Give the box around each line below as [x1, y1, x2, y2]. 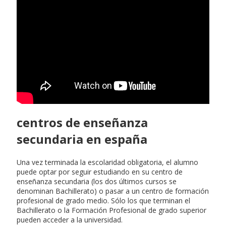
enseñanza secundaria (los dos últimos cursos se [17, 176, 177, 186]
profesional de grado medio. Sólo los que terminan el [17, 195, 190, 205]
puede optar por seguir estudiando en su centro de [17, 166, 183, 177]
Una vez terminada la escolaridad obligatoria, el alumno [17, 157, 198, 167]
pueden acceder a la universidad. [17, 214, 123, 224]
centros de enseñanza [17, 114, 148, 131]
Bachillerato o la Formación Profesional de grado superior [17, 205, 206, 215]
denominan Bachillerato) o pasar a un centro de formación [17, 186, 209, 196]
